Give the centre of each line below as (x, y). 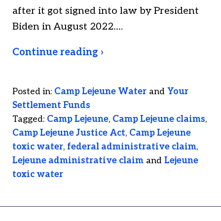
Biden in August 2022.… (68, 27)
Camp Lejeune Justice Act (69, 133)
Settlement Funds (51, 106)
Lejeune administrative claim (78, 161)
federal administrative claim (132, 147)
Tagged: (28, 119)
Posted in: (32, 92)
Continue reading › (58, 53)
